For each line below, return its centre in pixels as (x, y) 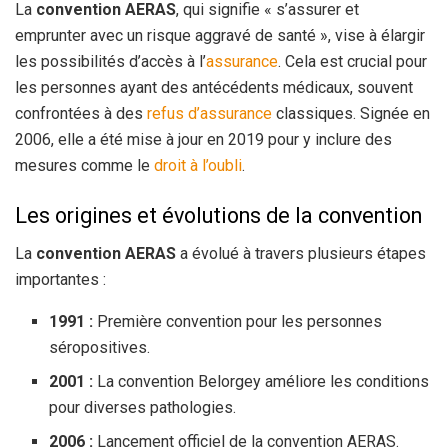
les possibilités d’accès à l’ (110, 62)
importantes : (60, 280)
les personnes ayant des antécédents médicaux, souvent (214, 88)
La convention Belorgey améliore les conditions (261, 382)
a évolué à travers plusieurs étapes (301, 254)
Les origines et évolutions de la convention (218, 215)
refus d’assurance (209, 114)
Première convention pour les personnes (238, 322)
